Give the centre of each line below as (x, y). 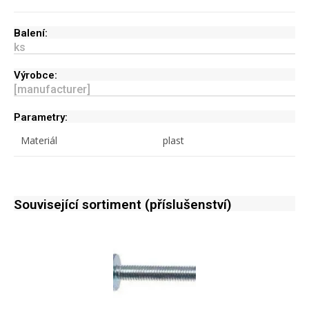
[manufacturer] (52, 90)
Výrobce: (36, 76)
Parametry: (41, 118)
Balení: (31, 33)
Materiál (39, 141)
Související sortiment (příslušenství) (123, 204)
